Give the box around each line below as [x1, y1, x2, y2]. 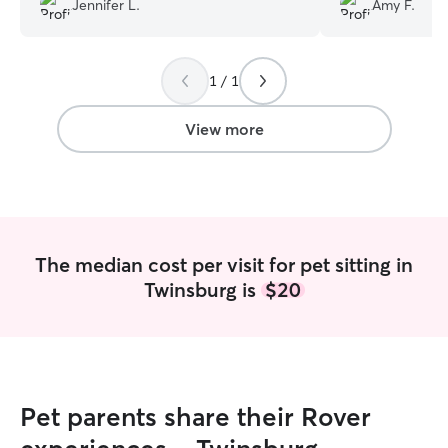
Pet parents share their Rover [20, 401, 371, 433]
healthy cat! [40, 11, 112, 29]
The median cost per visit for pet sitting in [35, 252, 413, 277]
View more [184, 119, 264, 139]
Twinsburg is [143, 277, 261, 302]
